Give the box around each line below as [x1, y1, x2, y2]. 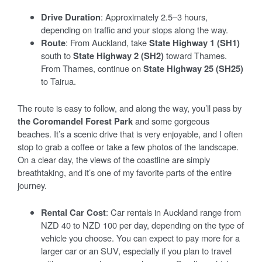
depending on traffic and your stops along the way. [41, 23, 228, 36]
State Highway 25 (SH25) [143, 61, 243, 75]
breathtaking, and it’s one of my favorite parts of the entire [18, 166, 232, 178]
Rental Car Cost [41, 205, 106, 219]
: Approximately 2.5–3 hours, [101, 10, 208, 23]
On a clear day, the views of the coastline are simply [18, 153, 210, 166]
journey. [18, 178, 47, 191]
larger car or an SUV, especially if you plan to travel [41, 244, 232, 257]
